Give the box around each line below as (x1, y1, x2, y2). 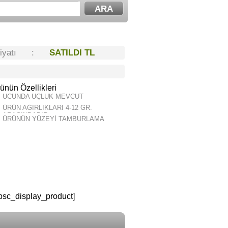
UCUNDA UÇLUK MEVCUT (3, 93, 83, 100)
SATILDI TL (49, 48, 95, 58)
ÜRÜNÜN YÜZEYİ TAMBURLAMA (3, 115, 104, 123)
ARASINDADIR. (3, 111, 50, 119)
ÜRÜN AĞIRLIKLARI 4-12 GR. (3, 104, 92, 111)
